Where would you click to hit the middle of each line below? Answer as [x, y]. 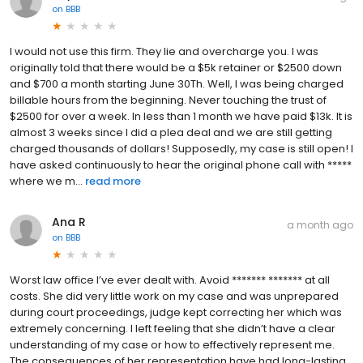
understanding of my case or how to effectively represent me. [172, 344]
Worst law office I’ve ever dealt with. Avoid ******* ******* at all [170, 280]
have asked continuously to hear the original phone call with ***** [181, 164]
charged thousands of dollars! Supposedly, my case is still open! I [181, 148]
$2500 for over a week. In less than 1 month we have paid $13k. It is [181, 116]
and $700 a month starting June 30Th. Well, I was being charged [177, 83]
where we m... [46, 181]
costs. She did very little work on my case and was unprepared [174, 296]
